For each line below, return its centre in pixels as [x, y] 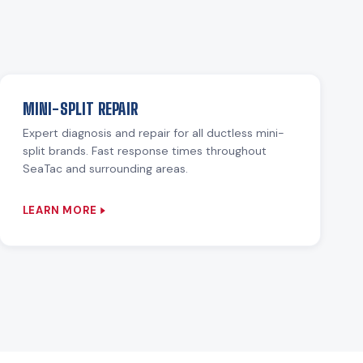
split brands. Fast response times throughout [144, 151]
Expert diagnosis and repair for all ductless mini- [153, 133]
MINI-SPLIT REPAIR [80, 109]
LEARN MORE [60, 211]
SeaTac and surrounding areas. [105, 169]
